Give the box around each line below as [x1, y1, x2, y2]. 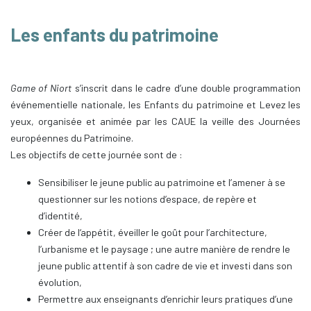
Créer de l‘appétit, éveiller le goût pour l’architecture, [38, 226, 267, 239]
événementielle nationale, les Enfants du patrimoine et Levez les [10, 99, 301, 111]
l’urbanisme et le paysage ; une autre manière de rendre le [38, 243, 290, 255]
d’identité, [38, 210, 83, 222]
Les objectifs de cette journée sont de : [10, 149, 183, 161]
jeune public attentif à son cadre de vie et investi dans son [38, 260, 292, 272]
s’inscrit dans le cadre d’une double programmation [72, 82, 301, 94]
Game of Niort [10, 82, 72, 94]
